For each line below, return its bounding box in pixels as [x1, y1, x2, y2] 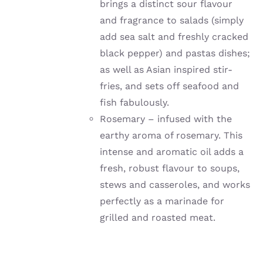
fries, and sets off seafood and [100, 80, 240, 92]
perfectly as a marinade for [100, 195, 225, 207]
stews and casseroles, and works [100, 179, 251, 191]
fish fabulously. [100, 97, 170, 109]
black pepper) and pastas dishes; [100, 48, 251, 59]
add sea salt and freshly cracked [100, 31, 249, 43]
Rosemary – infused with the [100, 113, 232, 125]
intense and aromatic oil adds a [100, 146, 244, 158]
